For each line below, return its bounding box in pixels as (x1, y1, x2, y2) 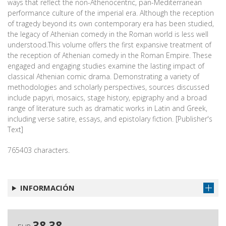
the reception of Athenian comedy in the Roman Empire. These (8, 50, 212, 61)
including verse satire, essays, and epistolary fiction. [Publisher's (8, 114, 212, 124)
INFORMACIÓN (20, 183, 75, 193)
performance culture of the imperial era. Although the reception (8, 8, 214, 18)
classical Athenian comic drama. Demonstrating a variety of (8, 72, 199, 82)
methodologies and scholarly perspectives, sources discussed (8, 82, 209, 92)
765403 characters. (8, 145, 70, 155)
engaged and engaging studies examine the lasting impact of (8, 61, 204, 71)
